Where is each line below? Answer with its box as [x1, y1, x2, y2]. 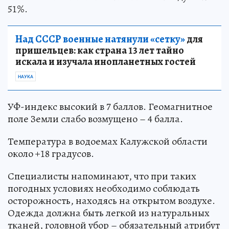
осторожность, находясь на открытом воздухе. [8, 194, 215, 208]
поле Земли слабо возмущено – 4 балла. [8, 112, 183, 126]
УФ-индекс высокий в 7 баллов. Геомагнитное [8, 100, 213, 113]
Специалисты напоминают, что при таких [8, 169, 196, 183]
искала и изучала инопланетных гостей [15, 55, 196, 68]
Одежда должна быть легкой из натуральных [8, 206, 210, 220]
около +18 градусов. [8, 147, 94, 161]
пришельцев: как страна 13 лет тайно [15, 43, 184, 57]
